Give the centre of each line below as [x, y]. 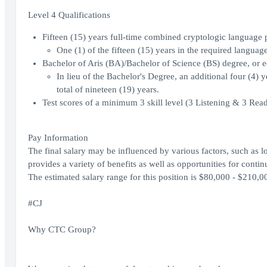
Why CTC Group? [62, 229]
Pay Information [58, 138]
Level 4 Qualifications [69, 15]
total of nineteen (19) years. [108, 89]
